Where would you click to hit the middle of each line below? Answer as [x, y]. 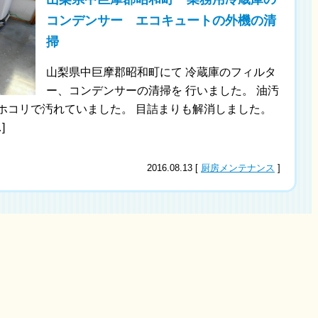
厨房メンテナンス [238, 168]
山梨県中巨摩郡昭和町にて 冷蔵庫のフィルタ [161, 72]
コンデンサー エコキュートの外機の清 [161, 21]
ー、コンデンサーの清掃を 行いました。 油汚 [162, 91]
